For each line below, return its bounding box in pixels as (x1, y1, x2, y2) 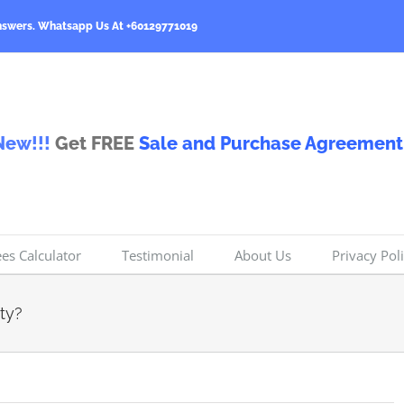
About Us (234, 245, 291, 264)
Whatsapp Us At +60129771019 (38, 20, 197, 33)
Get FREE (50, 133, 139, 155)
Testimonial (122, 245, 194, 264)
